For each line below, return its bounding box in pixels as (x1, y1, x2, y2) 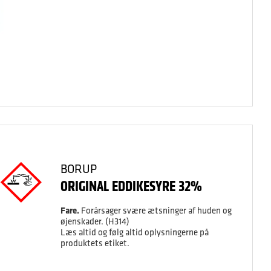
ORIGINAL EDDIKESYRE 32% (60, 176, 202, 196)
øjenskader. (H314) (60, 215, 129, 227)
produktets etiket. (60, 237, 129, 249)
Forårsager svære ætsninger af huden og (79, 204, 232, 216)
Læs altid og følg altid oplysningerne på (60, 226, 209, 238)
